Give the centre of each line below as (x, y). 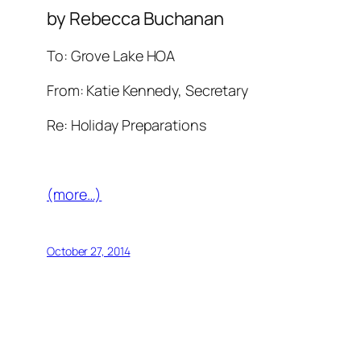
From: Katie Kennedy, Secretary (147, 91)
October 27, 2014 (89, 251)
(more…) (75, 195)
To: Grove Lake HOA (111, 56)
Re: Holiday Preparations (127, 125)
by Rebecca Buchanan (136, 19)
